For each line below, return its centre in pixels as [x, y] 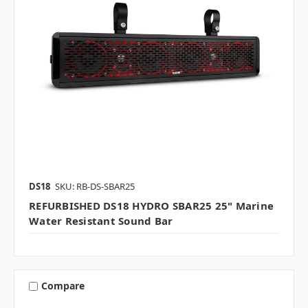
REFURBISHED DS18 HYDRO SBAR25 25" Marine [151, 205]
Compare [63, 286]
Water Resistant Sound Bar [101, 220]
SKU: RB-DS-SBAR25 [95, 186]
